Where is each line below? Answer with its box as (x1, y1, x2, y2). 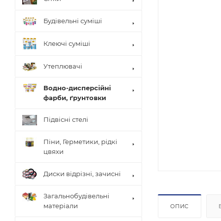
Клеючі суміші (43, 39, 90, 47)
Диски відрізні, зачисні (43, 169, 121, 178)
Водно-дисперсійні (43, 83, 111, 92)
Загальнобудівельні (43, 192, 110, 200)
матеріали (43, 202, 78, 210)
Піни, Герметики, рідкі (43, 137, 117, 146)
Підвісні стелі (43, 115, 88, 124)
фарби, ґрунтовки (43, 93, 106, 102)
